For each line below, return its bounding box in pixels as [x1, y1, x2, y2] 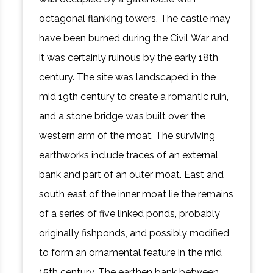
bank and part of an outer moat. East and [39, 169, 224, 181]
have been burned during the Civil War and [39, 32, 229, 44]
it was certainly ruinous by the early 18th [39, 52, 219, 64]
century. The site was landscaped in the [39, 71, 216, 83]
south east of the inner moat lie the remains [39, 188, 234, 200]
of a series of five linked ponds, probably [39, 208, 221, 220]
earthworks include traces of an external [39, 149, 219, 161]
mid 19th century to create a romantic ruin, [39, 91, 229, 103]
